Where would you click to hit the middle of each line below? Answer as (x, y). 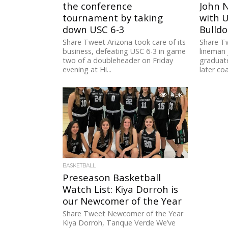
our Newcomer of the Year (122, 201)
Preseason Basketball (112, 178)
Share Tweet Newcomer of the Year (123, 214)
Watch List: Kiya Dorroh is (121, 189)
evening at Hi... (87, 70)
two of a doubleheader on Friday (118, 61)
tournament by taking (113, 18)
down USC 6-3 (94, 30)
